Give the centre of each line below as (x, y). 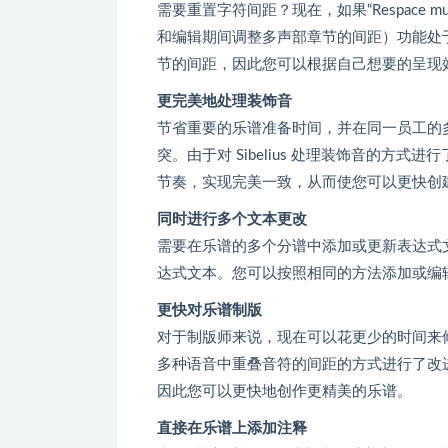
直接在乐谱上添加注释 (232, 428)
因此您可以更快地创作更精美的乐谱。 (284, 391)
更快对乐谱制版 (209, 310)
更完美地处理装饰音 (224, 101)
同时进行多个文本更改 (232, 219)
